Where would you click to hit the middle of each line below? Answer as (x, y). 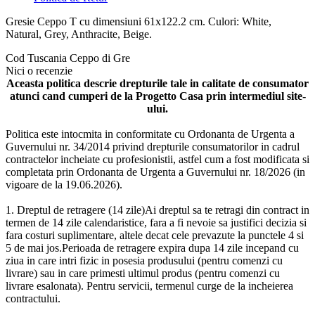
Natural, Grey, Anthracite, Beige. (79, 34)
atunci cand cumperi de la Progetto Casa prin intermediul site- (157, 96)
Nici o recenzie (39, 71)
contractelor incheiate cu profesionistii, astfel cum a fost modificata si (157, 160)
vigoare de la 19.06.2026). (65, 185)
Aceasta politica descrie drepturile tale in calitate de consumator (157, 84)
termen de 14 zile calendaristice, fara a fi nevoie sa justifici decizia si (156, 223)
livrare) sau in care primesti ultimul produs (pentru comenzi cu (143, 274)
